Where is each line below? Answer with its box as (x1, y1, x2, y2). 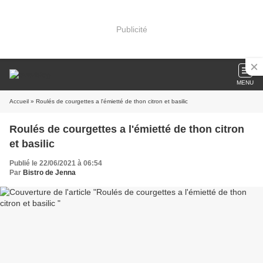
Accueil (9, 98, 29, 104)
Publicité (116, 24, 147, 34)
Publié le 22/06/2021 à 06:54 (9, 159, 102, 167)
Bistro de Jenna (23, 168, 76, 177)
